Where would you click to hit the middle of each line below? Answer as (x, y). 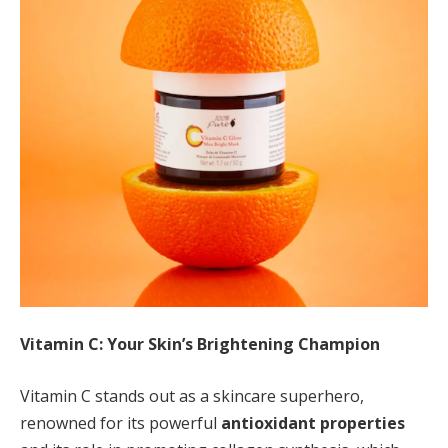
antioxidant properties (313, 423)
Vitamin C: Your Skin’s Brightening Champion (200, 344)
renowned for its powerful (120, 423)
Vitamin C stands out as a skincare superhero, (192, 396)
